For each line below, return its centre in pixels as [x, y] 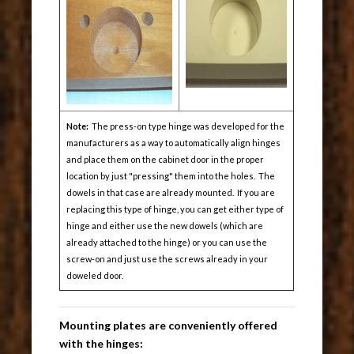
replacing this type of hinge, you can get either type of [175, 209]
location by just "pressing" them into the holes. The [171, 176]
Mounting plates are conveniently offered [169, 326]
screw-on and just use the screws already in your [168, 259]
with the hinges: [102, 344]
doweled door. [95, 276]
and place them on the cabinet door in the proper [166, 160]
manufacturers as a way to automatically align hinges [174, 143]
